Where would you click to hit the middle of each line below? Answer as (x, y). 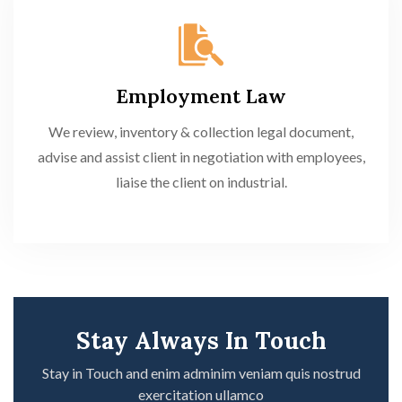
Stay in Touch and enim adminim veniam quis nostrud (201, 373)
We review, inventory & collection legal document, (201, 131)
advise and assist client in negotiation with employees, (201, 157)
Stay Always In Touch (201, 341)
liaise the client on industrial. (201, 182)
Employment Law (201, 96)
